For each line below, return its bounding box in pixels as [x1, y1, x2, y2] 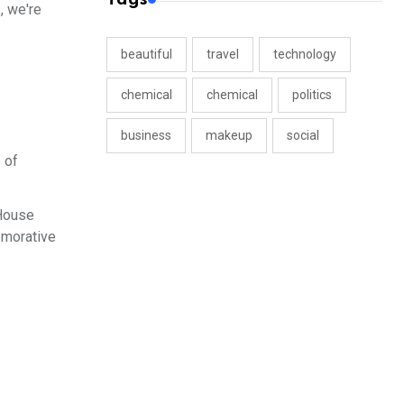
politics [292, 87, 332, 103]
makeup [206, 128, 252, 143]
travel [207, 47, 239, 62]
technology [273, 47, 336, 62]
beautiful [121, 47, 172, 62]
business [121, 128, 171, 143]
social [287, 128, 319, 143]
